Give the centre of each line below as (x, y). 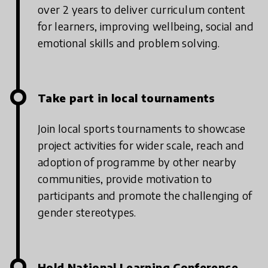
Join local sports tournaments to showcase (142, 129)
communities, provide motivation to (125, 179)
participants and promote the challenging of (145, 196)
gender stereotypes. (87, 212)
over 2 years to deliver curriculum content (142, 10)
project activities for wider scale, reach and (141, 145)
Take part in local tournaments (127, 98)
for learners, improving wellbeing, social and (146, 26)
